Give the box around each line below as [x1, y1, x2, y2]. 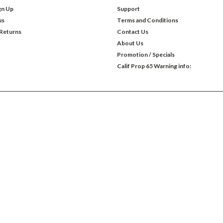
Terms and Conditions [116, 16, 178, 24]
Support [116, 4, 140, 12]
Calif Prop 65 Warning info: [116, 62, 191, 70]
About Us [116, 39, 143, 47]
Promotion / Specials [116, 50, 175, 58]
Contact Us [116, 27, 148, 35]
